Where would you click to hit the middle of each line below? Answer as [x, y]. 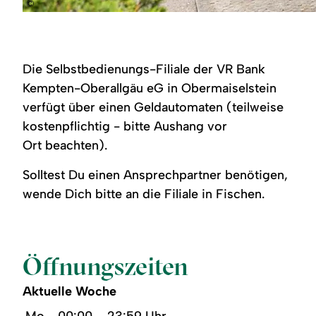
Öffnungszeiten [106, 266]
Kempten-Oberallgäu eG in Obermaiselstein [150, 88]
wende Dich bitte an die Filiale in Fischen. [144, 194]
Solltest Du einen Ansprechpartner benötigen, [156, 175]
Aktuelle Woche [70, 291]
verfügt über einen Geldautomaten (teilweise [153, 107]
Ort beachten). [65, 145]
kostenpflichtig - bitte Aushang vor [125, 126]
